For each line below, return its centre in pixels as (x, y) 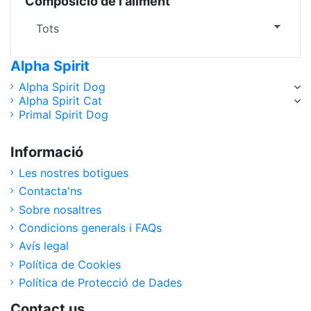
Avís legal (44, 246)
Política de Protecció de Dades (100, 283)
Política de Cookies (70, 264)
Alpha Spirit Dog (62, 86)
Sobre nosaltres (60, 209)
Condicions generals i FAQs (90, 228)
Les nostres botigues (74, 173)
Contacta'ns (50, 191)
